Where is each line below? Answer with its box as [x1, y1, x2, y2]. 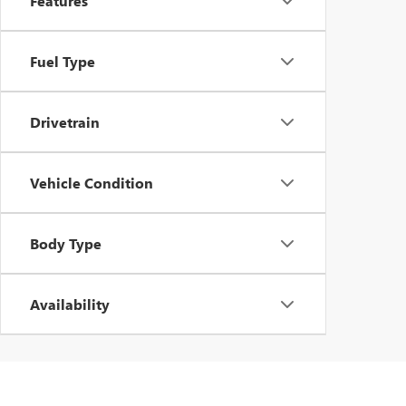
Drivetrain [30, 112, 100, 131]
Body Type [30, 234, 101, 253]
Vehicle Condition [30, 173, 153, 192]
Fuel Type [30, 52, 95, 71]
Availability [30, 295, 110, 314]
